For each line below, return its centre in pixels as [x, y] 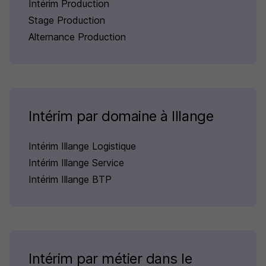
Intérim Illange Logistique [82, 146]
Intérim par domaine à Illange [121, 116]
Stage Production [67, 20]
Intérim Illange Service [76, 163]
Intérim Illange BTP [70, 179]
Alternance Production [77, 37]
